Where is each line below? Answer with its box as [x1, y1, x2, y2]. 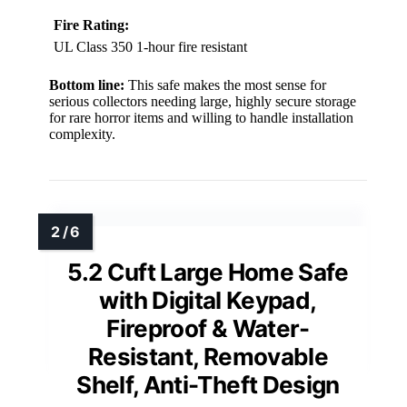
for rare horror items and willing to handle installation [49, 109, 353, 125]
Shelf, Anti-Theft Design [76, 370, 340, 399]
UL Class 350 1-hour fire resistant [54, 38, 247, 55]
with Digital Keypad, [99, 285, 317, 314]
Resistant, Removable [87, 342, 328, 371]
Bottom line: [49, 76, 124, 93]
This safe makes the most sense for [124, 76, 326, 93]
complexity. [49, 125, 115, 142]
